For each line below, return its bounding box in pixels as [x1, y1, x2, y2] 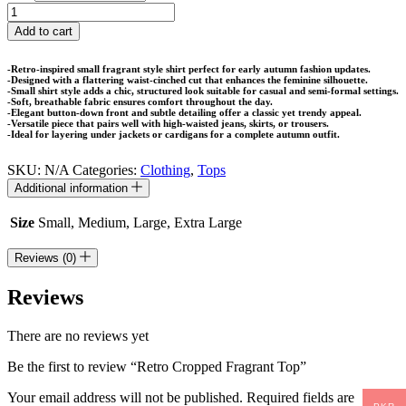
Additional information [14, 180, 131, 195]
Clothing [140, 161, 190, 178]
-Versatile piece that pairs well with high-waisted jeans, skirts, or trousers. [7, 117, 329, 129]
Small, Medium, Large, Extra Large [38, 214, 242, 230]
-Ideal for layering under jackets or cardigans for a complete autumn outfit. [7, 128, 340, 140]
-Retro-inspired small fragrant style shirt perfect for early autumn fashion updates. [7, 63, 371, 74]
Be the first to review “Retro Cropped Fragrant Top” [7, 358, 306, 374]
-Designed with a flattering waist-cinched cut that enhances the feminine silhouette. [7, 73, 368, 85]
